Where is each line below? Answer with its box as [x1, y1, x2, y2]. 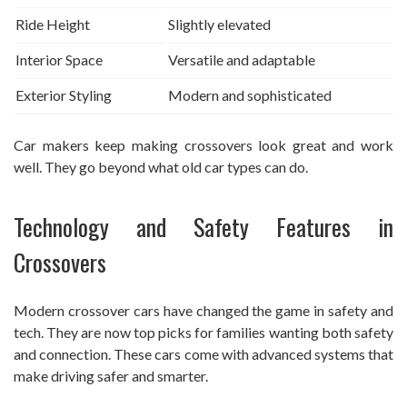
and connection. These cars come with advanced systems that [14, 345, 393, 363]
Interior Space [15, 51, 103, 69]
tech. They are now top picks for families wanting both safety [14, 323, 393, 342]
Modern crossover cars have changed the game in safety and [14, 302, 393, 320]
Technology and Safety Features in [14, 209, 393, 245]
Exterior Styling [15, 86, 112, 104]
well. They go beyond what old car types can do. [14, 158, 308, 176]
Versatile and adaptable [168, 51, 315, 69]
